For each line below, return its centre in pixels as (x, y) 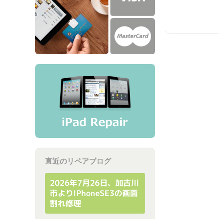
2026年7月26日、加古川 (94, 183)
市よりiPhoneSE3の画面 (94, 193)
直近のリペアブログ (78, 161)
